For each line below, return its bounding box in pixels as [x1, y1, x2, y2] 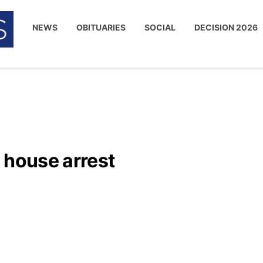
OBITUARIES [76, 22, 126, 32]
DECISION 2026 [194, 22, 258, 32]
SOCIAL [144, 22, 176, 32]
